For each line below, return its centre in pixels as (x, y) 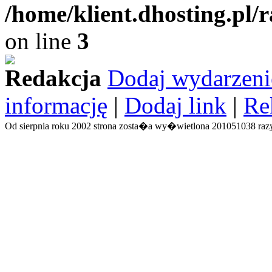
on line (41, 41)
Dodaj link (175, 105)
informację (56, 105)
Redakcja (53, 78)
